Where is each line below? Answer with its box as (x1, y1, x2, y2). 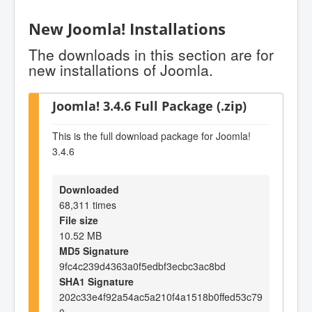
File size (59, 212, 98, 227)
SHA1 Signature (59, 274, 134, 288)
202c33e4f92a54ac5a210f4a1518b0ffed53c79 (59, 289, 263, 304)
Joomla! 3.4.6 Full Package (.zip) (52, 96, 247, 114)
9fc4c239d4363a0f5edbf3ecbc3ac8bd (59, 258, 226, 273)
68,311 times (59, 197, 116, 212)
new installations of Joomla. (29, 58, 213, 80)
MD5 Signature (59, 243, 129, 258)
